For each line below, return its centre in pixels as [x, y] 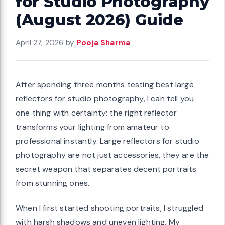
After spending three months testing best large [105, 84]
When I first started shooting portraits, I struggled [109, 208]
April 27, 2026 [40, 42]
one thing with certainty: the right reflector [96, 113]
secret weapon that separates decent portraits [106, 169]
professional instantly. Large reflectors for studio [107, 141]
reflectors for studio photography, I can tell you [105, 98]
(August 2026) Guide [99, 19]
